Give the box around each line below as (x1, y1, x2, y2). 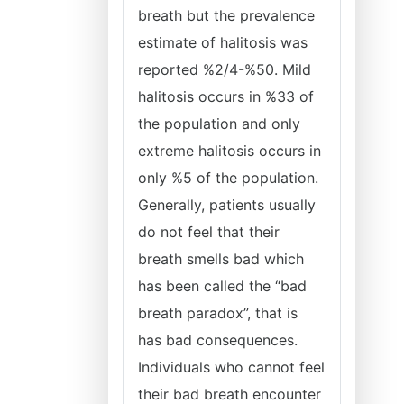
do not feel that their (138, 223, 280, 241)
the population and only (138, 115, 300, 133)
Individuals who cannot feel (138, 358, 325, 376)
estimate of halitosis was (138, 33, 308, 51)
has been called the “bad (138, 277, 307, 295)
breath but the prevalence (138, 6, 315, 24)
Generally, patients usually (138, 196, 316, 214)
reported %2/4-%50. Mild (138, 60, 311, 78)
